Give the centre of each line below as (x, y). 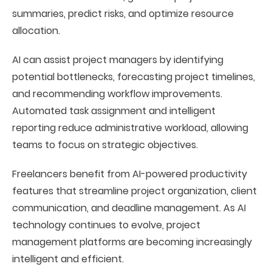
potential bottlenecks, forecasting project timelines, (134, 77)
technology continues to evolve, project (106, 225)
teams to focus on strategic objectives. (105, 145)
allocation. (36, 31)
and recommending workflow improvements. (117, 94)
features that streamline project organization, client (134, 191)
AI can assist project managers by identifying (118, 60)
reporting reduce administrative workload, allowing (130, 128)
